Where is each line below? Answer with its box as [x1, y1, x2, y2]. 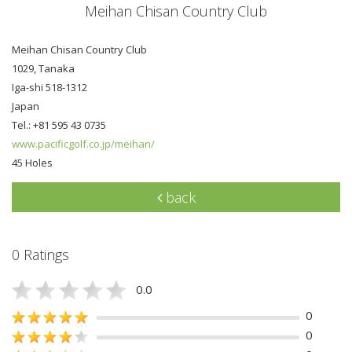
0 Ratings [12, 244, 69, 264]
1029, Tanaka [12, 60, 75, 75]
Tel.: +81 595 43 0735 [12, 117, 106, 132]
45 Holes [12, 155, 53, 170]
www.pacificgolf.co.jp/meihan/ [12, 136, 155, 151]
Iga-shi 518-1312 [12, 79, 87, 94]
